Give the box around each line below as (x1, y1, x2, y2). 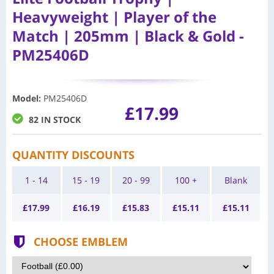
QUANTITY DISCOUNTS (12, 147, 135, 162)
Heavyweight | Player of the (12, 6, 217, 27)
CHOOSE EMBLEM (34, 234, 128, 249)
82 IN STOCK (29, 113, 81, 125)
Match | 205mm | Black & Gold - (12, 25, 244, 46)
